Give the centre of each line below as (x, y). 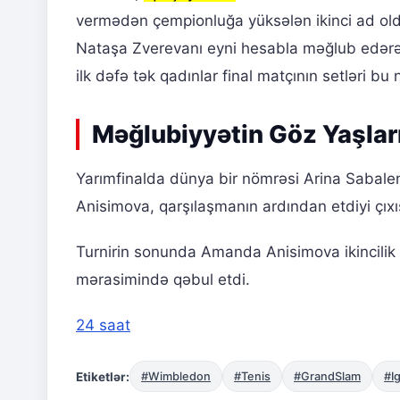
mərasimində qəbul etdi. (163, 280)
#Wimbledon (176, 377)
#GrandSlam (327, 377)
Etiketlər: (103, 376)
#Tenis (252, 377)
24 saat (103, 325)
